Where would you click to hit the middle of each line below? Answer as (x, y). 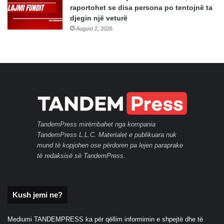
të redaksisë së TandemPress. (81, 156)
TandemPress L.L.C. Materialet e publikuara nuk (107, 135)
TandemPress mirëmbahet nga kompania (96, 124)
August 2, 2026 (94, 29)
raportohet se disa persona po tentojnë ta (141, 8)
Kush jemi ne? (37, 195)
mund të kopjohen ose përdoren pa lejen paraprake (110, 145)
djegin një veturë (99, 18)
